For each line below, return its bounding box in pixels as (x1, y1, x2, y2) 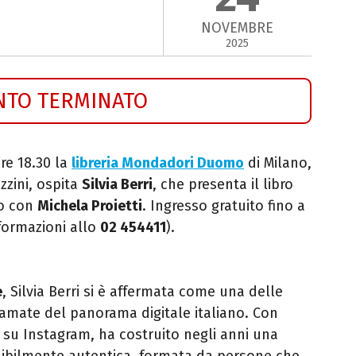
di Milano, (244, 153, 311, 172)
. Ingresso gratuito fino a (142, 196, 305, 215)
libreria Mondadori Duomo (72, 153, 244, 172)
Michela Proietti (37, 196, 142, 215)
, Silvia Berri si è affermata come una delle (2, 282, 283, 300)
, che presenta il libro (153, 175, 293, 193)
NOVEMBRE (201, 19, 274, 37)
